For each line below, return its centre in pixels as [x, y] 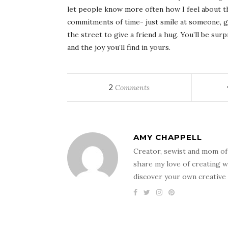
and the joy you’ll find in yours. [119, 47]
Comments [132, 88]
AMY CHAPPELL [168, 137]
